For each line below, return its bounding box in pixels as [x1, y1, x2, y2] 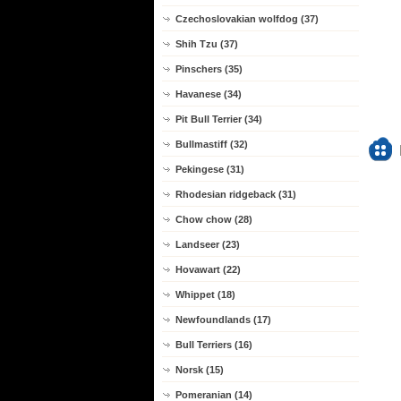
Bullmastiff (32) [175, 139, 248, 149]
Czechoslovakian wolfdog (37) [175, 13, 319, 24]
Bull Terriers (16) [175, 339, 252, 350]
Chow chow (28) [175, 214, 252, 225]
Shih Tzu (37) [175, 38, 238, 49]
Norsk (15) [175, 364, 224, 375]
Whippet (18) [175, 289, 235, 300]
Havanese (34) [175, 89, 242, 99]
